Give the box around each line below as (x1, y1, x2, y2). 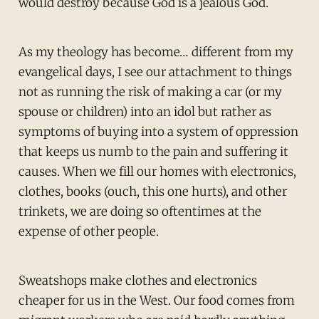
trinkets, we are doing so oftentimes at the (18, 204, 261, 220)
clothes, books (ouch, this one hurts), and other (18, 184, 287, 200)
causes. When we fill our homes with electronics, (18, 164, 296, 180)
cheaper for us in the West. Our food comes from (18, 292, 295, 308)
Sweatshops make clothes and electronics (18, 272, 257, 288)
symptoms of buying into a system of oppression (18, 124, 298, 140)
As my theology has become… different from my (18, 44, 293, 61)
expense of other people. (18, 224, 159, 240)
